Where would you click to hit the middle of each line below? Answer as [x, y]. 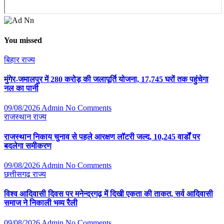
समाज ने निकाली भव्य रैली [41, 203]
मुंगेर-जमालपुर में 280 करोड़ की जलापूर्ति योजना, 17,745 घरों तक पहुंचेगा [106, 79]
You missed [23, 40]
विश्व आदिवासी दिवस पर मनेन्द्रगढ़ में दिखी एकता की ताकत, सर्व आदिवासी [108, 194]
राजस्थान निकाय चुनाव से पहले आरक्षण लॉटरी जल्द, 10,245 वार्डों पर [102, 136]
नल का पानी [21, 88]
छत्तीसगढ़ [18, 174]
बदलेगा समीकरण [28, 145]
